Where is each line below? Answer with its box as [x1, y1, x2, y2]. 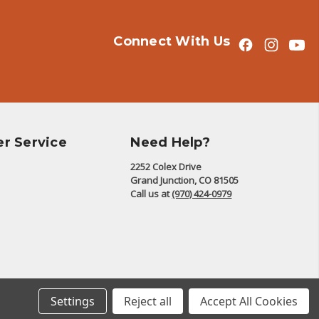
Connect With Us [113, 33, 231, 49]
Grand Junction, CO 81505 [130, 173, 239, 187]
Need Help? [130, 134, 210, 150]
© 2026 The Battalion [219, 281, 304, 293]
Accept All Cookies [200, 293, 298, 309]
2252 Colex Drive [130, 159, 202, 173]
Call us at [130, 187, 172, 200]
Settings [51, 293, 95, 309]
